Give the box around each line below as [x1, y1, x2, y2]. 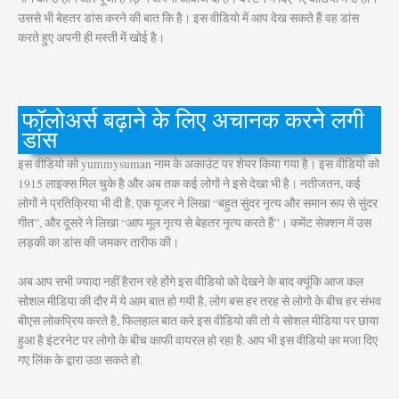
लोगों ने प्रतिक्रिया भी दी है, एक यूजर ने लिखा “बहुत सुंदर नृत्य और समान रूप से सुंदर [18, 194, 378, 211]
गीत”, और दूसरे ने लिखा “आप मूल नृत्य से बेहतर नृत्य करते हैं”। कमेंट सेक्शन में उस [18, 214, 371, 231]
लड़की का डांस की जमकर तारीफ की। [18, 233, 179, 250]
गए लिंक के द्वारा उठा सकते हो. [18, 351, 142, 368]
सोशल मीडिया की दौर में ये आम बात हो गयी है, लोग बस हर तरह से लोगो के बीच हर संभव [18, 292, 381, 309]
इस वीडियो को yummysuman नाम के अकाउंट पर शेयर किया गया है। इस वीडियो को [18, 155, 379, 172]
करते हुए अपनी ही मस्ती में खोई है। [18, 28, 165, 45]
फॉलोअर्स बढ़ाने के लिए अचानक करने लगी [22, 107, 364, 133]
